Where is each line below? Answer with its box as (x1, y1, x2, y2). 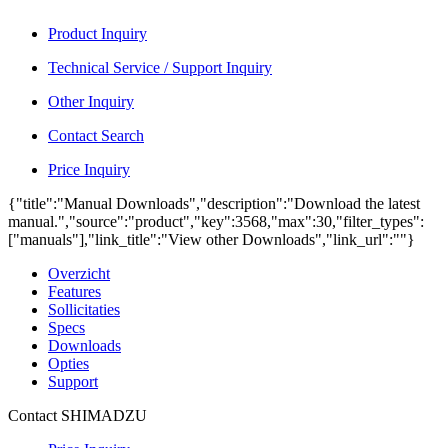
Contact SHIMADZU (8, 407, 147, 424)
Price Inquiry (48, 161, 130, 178)
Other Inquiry (48, 93, 134, 110)
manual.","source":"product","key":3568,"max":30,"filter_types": (8, 213, 424, 230)
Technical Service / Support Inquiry (48, 59, 272, 76)
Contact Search (48, 127, 144, 144)
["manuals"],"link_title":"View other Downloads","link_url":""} (8, 231, 415, 248)
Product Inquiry (48, 25, 147, 42)
